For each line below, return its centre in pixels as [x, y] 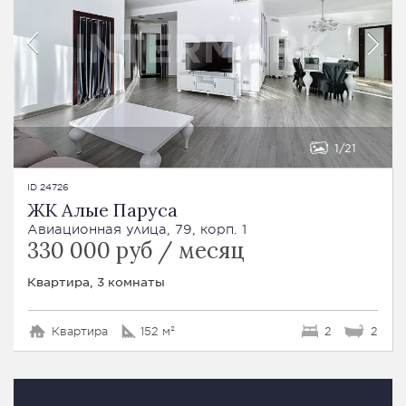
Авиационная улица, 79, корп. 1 [137, 229]
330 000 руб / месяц [136, 251]
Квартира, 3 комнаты [96, 282]
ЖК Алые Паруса [102, 210]
